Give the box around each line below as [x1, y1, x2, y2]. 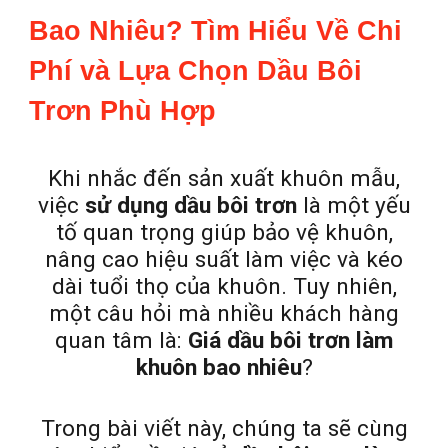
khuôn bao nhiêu [135, 354, 302, 381]
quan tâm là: [55, 327, 188, 354]
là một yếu [296, 192, 411, 219]
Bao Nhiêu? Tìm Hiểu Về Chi [29, 16, 403, 46]
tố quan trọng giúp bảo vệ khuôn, [55, 219, 393, 246]
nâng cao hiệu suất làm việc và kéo [45, 246, 403, 273]
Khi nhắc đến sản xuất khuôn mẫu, [48, 165, 400, 192]
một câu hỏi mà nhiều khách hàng [49, 300, 399, 327]
